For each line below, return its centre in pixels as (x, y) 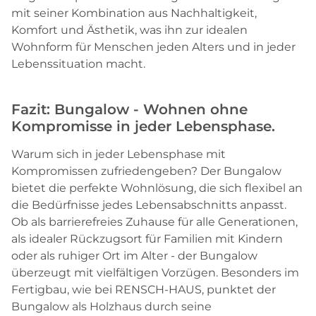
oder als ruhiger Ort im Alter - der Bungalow (134, 255)
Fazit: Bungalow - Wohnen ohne (129, 109)
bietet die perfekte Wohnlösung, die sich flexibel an (157, 188)
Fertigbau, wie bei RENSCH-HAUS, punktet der (144, 289)
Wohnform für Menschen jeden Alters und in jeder (153, 47)
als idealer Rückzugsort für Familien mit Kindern (147, 238)
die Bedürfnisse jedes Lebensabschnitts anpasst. (149, 205)
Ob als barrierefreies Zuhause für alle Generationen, (154, 221)
